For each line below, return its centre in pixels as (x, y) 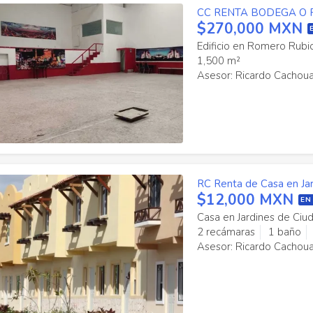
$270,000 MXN (249, 29)
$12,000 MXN (245, 200)
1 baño (284, 232)
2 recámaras (226, 232)
